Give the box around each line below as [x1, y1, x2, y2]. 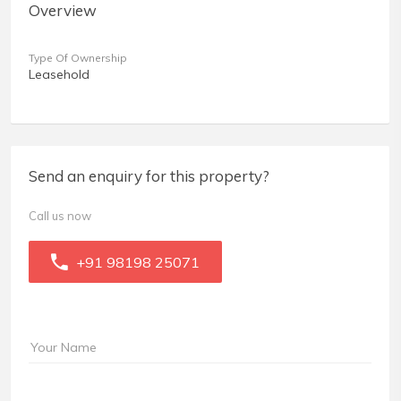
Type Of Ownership [29, 51, 127, 65]
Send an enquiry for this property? [29, 166, 269, 186]
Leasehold [29, 66, 90, 83]
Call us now [29, 209, 91, 224]
